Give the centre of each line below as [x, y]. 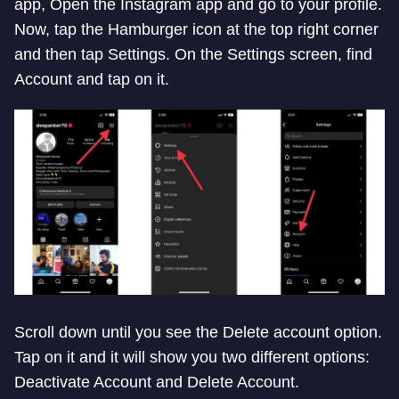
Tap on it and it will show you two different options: [192, 358]
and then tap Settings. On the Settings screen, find [193, 55]
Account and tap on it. [92, 80]
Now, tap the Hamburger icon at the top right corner [196, 30]
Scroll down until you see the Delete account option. [198, 333]
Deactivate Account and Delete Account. [157, 383]
